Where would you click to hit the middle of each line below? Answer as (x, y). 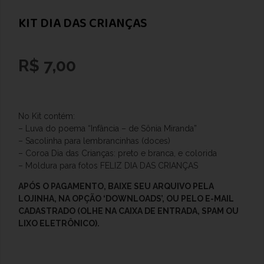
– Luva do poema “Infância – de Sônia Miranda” (108, 128)
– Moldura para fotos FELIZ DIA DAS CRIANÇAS (108, 165)
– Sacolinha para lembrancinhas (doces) (94, 141)
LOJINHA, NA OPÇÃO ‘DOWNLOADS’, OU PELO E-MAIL (126, 199)
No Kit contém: (47, 116)
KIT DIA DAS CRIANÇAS (83, 23)
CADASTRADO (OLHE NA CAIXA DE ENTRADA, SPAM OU (128, 211)
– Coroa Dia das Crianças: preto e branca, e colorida (118, 153)
